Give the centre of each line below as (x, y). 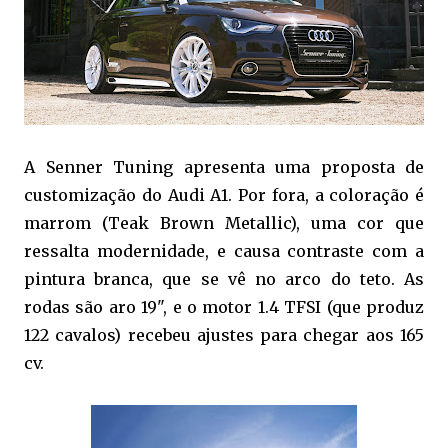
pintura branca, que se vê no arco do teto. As (224, 279)
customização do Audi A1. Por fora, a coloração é (224, 195)
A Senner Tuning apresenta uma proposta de (224, 167)
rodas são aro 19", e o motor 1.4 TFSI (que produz (224, 307)
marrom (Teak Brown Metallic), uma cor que (224, 223)
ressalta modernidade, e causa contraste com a (224, 251)
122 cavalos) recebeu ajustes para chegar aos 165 (224, 335)
